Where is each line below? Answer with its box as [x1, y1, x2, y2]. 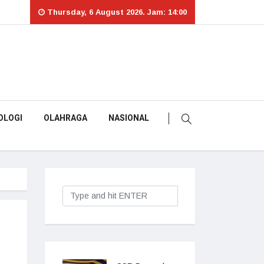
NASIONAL [108, 112, 149, 124]
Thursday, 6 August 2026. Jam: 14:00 [45, 8, 187, 16]
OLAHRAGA [44, 112, 87, 124]
